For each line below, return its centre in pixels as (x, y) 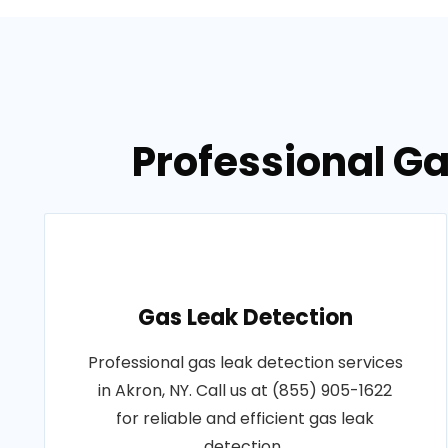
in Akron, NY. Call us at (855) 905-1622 (245, 390)
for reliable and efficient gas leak (245, 418)
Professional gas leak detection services (245, 362)
